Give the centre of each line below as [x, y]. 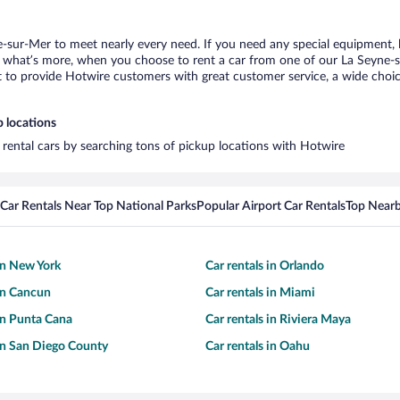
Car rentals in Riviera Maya [278, 320]
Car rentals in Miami [260, 293]
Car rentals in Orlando [265, 266]
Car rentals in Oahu [258, 346]
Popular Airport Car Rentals [271, 206]
